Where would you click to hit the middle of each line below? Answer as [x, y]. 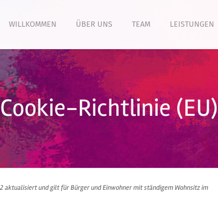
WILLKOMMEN [33, 24]
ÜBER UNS [94, 24]
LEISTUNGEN [192, 24]
